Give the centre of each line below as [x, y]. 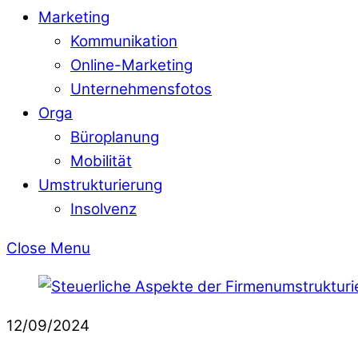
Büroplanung [115, 137]
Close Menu [48, 248]
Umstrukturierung [100, 185]
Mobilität [101, 161]
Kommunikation [124, 41]
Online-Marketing [131, 65]
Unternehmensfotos [141, 89]
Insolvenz [103, 209]
